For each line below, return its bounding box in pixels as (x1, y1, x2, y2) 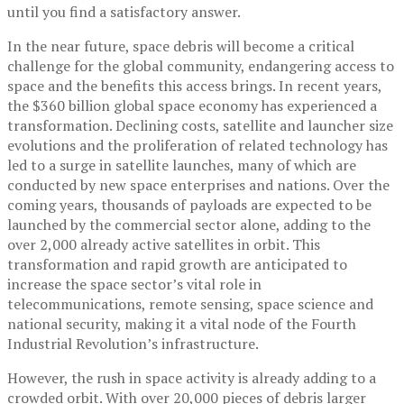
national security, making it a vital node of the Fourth (7, 314, 356, 335)
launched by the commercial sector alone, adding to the (7, 215, 371, 235)
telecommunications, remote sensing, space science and (7, 294, 373, 315)
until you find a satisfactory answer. (7, 2, 243, 23)
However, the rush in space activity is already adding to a (7, 368, 376, 389)
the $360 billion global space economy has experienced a (7, 96, 377, 116)
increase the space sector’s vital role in (7, 274, 262, 295)
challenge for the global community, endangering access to (7, 56, 394, 77)
